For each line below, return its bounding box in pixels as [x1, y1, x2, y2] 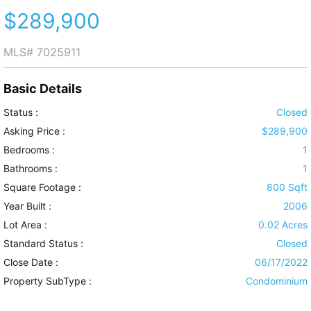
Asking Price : [3, 125, 65, 137]
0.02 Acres [258, 219, 308, 231]
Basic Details [3, 81, 82, 96]
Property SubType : [3, 275, 92, 287]
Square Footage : [3, 181, 81, 194]
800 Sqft [267, 181, 308, 194]
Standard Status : [3, 237, 83, 250]
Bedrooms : [3, 144, 55, 156]
